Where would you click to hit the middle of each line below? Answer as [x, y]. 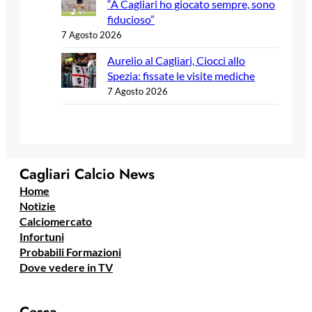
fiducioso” [131, 19]
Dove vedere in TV [66, 267]
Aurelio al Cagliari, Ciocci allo [176, 60]
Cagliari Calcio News [87, 174]
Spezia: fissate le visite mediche [181, 75]
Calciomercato [56, 221]
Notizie [38, 206]
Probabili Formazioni [70, 252]
